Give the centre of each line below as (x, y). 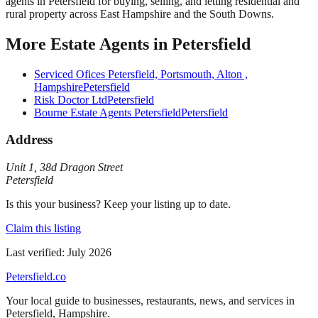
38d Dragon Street (81, 168)
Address (29, 140)
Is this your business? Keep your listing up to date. (118, 204)
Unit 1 (20, 168)
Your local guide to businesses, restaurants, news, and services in (150, 301)
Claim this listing (43, 229)
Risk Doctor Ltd (71, 99)
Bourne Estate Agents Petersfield (108, 112)
